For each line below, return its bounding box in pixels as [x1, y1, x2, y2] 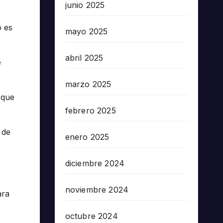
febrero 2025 [65, 105, 116, 115]
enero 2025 [65, 131, 110, 142]
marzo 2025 [65, 79, 111, 89]
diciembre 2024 [65, 158, 125, 168]
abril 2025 [65, 52, 104, 63]
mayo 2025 [65, 26, 108, 36]
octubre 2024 [65, 211, 118, 221]
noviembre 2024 [65, 184, 129, 195]
